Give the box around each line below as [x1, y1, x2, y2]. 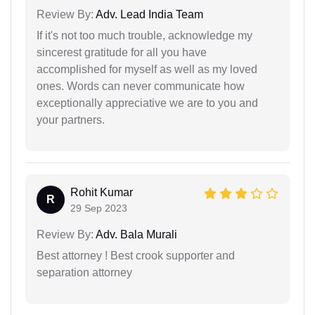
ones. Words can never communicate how [37, 79, 245, 92]
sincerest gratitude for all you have [37, 46, 207, 58]
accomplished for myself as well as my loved [37, 63, 257, 75]
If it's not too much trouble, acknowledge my [37, 29, 252, 41]
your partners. [37, 113, 105, 126]
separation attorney [37, 266, 132, 278]
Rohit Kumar [70, 186, 133, 198]
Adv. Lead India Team [94, 8, 203, 20]
